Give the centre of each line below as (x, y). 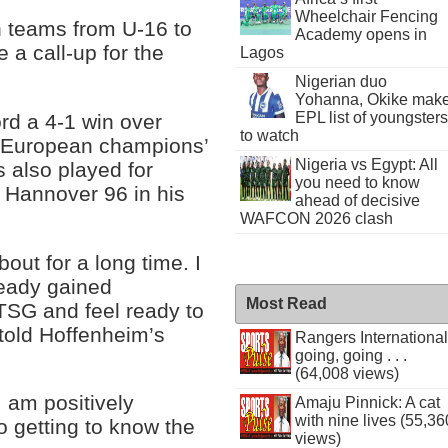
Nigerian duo (340, 81)
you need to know (357, 182)
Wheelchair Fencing (366, 16)
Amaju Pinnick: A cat (367, 402)
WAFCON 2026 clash (317, 218)
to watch (270, 135)
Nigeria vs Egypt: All (366, 164)
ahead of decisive (357, 200)
